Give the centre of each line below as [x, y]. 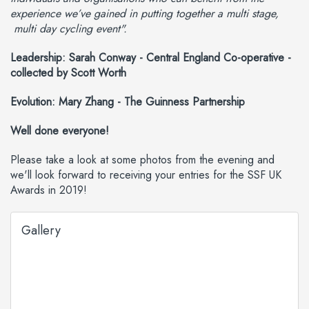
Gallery [41, 231]
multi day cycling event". [74, 29]
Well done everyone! [60, 131]
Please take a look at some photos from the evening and [142, 160]
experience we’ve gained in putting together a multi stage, [144, 14]
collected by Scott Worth [68, 73]
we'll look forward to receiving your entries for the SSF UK [146, 175]
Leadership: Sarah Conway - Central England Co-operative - [151, 58]
